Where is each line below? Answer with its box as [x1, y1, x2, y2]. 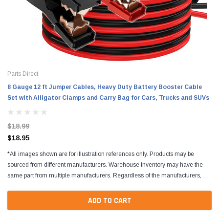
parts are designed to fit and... [7, 183, 85, 190]
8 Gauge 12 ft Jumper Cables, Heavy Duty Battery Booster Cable [7, 84, 202, 91]
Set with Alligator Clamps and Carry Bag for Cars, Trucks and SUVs [7, 94, 209, 102]
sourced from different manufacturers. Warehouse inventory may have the [7, 161, 203, 168]
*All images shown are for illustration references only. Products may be [7, 151, 194, 157]
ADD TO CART [88, 195, 131, 206]
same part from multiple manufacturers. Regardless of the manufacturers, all [7, 172, 209, 179]
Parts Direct [7, 70, 38, 78]
